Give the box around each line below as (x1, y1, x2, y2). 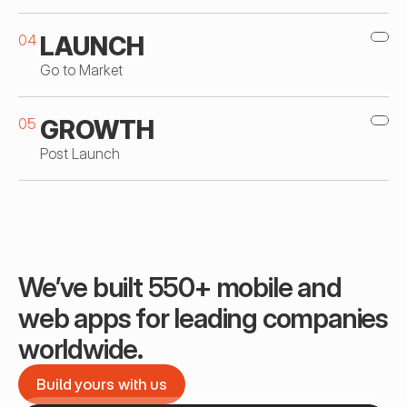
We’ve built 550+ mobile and (18, 271, 342, 303)
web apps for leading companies (18, 302, 388, 334)
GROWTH (40, 114, 154, 145)
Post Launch (40, 144, 120, 163)
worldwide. (18, 333, 144, 365)
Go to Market (40, 61, 123, 79)
